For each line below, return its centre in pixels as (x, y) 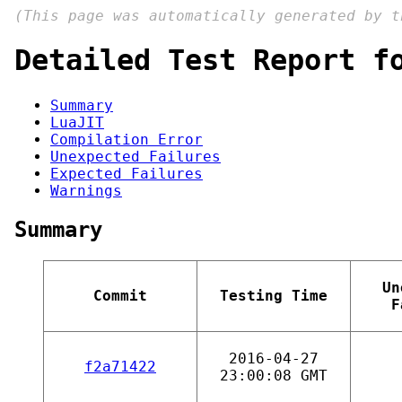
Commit (120, 295)
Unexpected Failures (135, 156)
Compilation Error (127, 139)
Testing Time (274, 295)
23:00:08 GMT (274, 375)
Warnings (86, 190)
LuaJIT (77, 122)
